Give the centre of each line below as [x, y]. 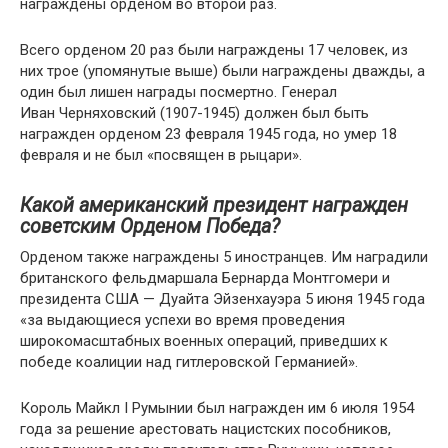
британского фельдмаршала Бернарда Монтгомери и [205, 278]
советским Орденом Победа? [150, 227]
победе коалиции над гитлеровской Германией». [189, 362]
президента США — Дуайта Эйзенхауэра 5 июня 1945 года [222, 299]
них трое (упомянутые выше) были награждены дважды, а [222, 71]
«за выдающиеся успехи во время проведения [182, 320]
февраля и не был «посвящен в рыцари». [161, 155]
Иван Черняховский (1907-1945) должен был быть [194, 113]
